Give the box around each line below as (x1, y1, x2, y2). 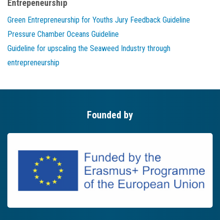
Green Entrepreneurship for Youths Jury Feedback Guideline (7, 15, 190, 25)
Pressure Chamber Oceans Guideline (7, 29, 119, 39)
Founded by (87, 109, 133, 121)
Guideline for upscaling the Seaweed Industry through (7, 44, 170, 54)
